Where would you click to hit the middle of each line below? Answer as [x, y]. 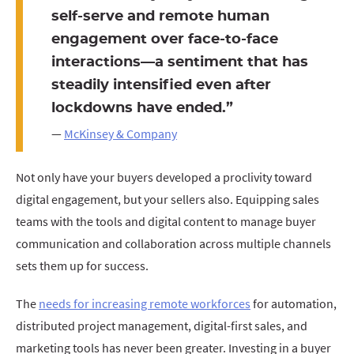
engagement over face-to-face [165, 39]
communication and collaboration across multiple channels [173, 243]
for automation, [294, 303]
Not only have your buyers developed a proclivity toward [164, 177]
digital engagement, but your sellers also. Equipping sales [168, 199]
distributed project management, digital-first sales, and [162, 326]
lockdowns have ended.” [142, 108]
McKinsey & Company [121, 134]
